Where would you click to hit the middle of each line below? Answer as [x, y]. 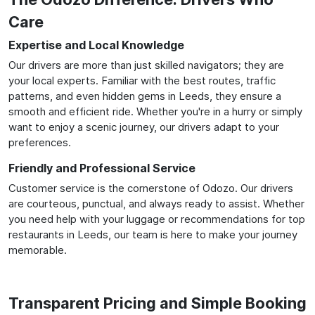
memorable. [38, 250]
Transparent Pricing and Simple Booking [157, 303]
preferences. [40, 142]
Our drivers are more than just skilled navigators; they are [146, 65]
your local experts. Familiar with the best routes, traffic [142, 80]
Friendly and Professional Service [102, 168]
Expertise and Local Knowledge [96, 45]
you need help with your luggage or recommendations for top [157, 219]
